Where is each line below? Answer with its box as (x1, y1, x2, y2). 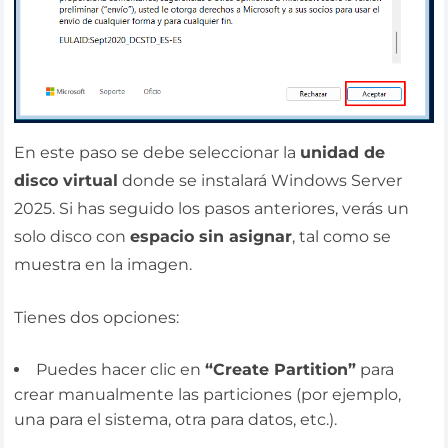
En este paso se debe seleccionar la (14, 142, 301, 162)
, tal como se (292, 226, 392, 246)
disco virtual (14, 170, 119, 190)
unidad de (300, 142, 386, 162)
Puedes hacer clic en (36, 359, 206, 379)
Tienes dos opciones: (14, 307, 180, 327)
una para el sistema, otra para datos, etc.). (14, 409, 338, 429)
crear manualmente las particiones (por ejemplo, (14, 384, 402, 404)
